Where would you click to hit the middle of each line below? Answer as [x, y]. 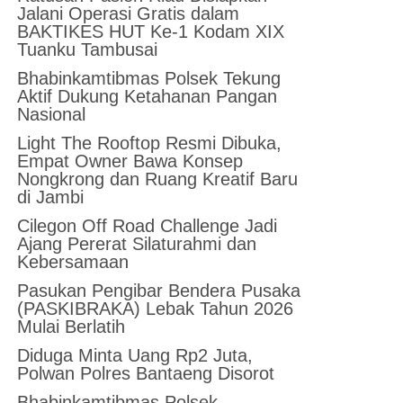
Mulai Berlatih [72, 326]
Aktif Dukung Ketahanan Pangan [148, 96]
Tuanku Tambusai [88, 49]
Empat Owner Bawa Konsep [130, 161]
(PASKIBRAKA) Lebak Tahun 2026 [156, 308]
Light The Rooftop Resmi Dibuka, [150, 143]
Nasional [52, 114]
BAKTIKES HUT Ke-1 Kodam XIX [151, 31]
